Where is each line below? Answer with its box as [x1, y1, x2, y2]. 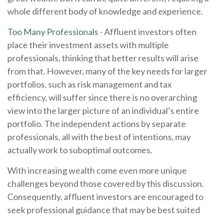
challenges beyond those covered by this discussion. [7, 178, 204, 189]
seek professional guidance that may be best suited [7, 204, 200, 215]
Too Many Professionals [7, 26, 98, 37]
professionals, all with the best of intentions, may [7, 131, 191, 142]
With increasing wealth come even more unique [7, 164, 187, 176]
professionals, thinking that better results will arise [7, 52, 199, 63]
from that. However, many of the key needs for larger [7, 65, 207, 76]
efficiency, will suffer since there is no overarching [7, 91, 197, 103]
